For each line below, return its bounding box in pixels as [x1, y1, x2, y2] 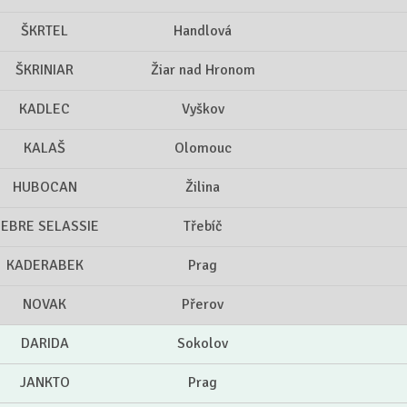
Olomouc [174, 139, 232, 158]
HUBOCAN [12, 178, 77, 197]
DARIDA [20, 334, 69, 353]
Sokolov [177, 334, 228, 353]
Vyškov [181, 100, 224, 119]
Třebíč [183, 217, 223, 236]
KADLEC [19, 100, 70, 119]
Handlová [174, 22, 232, 41]
